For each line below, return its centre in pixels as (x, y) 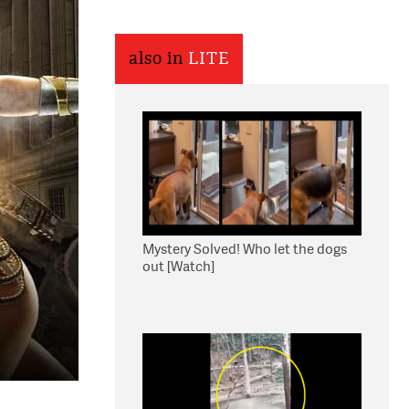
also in (158, 59)
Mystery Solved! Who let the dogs (245, 249)
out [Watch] (178, 266)
